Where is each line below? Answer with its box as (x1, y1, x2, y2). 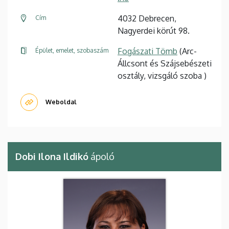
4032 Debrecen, (118, 13, 176, 24)
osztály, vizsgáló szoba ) (118, 71, 207, 81)
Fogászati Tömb (118, 46, 177, 57)
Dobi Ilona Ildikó (15, 151, 88, 163)
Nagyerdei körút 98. (118, 26, 190, 36)
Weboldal (45, 98, 77, 106)
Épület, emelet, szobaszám (35, 47, 108, 55)
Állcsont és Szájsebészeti (118, 58, 212, 69)
